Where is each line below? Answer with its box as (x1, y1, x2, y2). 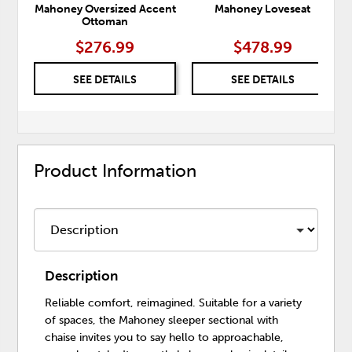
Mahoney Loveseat (214, 2, 311, 16)
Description (45, 267, 119, 284)
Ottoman (82, 15, 129, 29)
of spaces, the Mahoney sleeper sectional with (45, 313, 279, 327)
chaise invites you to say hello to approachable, (45, 330, 284, 344)
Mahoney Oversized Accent (34, 2, 176, 16)
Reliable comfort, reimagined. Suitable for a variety (45, 295, 302, 310)
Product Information (34, 160, 197, 182)
